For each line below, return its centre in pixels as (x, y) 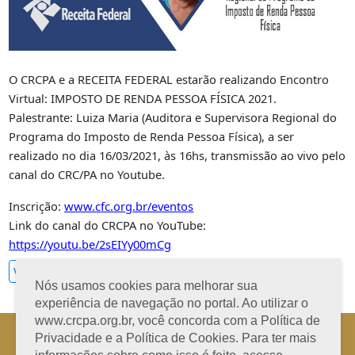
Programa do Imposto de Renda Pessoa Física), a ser (152, 136)
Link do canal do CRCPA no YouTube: (108, 225)
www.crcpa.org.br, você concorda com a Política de (177, 321)
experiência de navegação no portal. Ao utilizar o (172, 303)
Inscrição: (37, 206)
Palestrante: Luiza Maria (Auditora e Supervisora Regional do (173, 117)
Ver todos (39, 271)
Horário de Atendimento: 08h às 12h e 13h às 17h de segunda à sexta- (176, 332)
